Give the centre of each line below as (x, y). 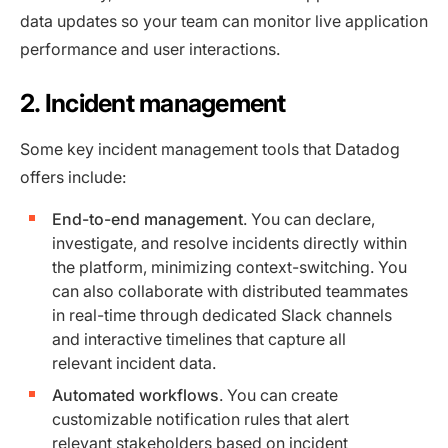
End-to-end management (147, 218)
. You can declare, (309, 218)
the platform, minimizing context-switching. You (229, 266)
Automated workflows (135, 394)
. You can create (278, 394)
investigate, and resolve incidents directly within (229, 242)
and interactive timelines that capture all (199, 338)
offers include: (73, 176)
